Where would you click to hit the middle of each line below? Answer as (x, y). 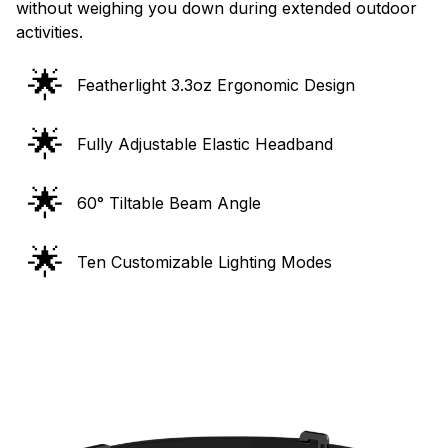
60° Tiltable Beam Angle (169, 202)
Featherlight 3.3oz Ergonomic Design (216, 84)
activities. (49, 31)
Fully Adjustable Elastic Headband (205, 143)
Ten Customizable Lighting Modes (204, 261)
